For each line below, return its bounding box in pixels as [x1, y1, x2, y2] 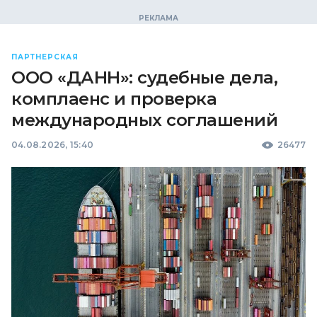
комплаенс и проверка [11, 88, 217, 109]
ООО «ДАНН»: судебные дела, [11, 67, 278, 88]
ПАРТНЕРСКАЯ [11, 52, 79, 62]
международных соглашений [11, 110, 278, 130]
